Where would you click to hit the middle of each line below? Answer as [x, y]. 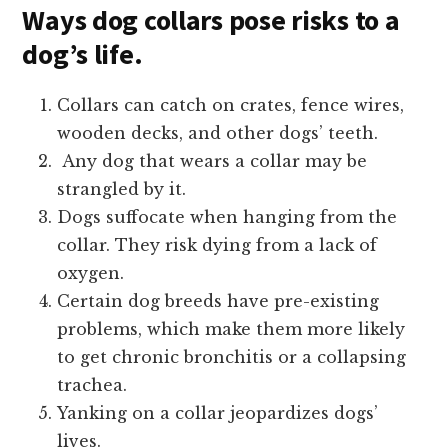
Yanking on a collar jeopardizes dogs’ [218, 413]
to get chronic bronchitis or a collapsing [232, 357]
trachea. [92, 385]
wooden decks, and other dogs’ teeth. [218, 133]
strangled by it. [122, 189]
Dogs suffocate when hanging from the [227, 217]
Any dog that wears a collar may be [212, 161]
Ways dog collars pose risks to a [211, 20]
